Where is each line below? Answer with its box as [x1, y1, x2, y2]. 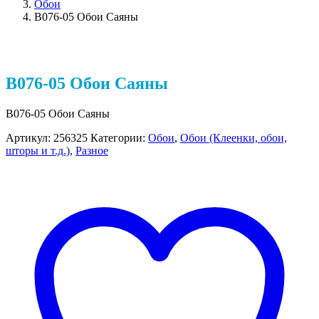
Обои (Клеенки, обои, [180, 132, 287, 145]
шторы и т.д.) [6, 145, 70, 157]
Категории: [90, 132, 148, 145]
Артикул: [6, 132, 53, 145]
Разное [75, 145, 108, 157]
